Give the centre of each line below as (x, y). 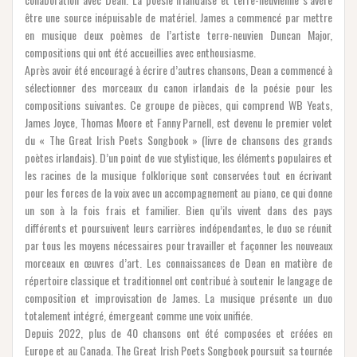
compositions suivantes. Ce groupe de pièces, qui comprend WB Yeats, (178, 104)
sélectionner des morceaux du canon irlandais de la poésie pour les (178, 87)
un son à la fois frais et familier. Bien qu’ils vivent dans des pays (178, 210)
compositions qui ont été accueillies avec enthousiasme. (140, 52)
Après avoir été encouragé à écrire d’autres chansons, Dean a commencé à (178, 69)
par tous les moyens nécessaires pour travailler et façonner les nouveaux (178, 245)
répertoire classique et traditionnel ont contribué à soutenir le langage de (178, 280)
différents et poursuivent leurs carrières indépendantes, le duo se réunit (178, 227)
